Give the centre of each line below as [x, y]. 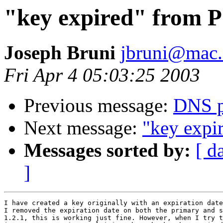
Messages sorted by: [107, 150]
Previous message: [99, 106]
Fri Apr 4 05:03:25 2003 [102, 75]
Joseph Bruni [62, 53]
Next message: [83, 128]
